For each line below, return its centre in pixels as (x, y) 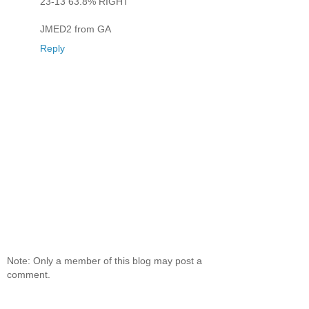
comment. (29, 274)
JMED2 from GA (76, 29)
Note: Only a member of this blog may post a (104, 260)
